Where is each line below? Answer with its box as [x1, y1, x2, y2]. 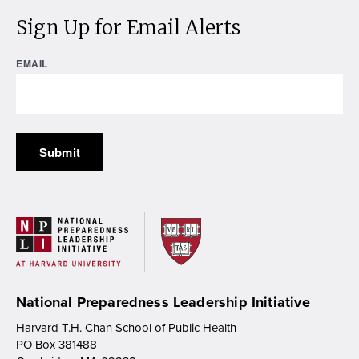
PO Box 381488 [16, 337, 97, 352]
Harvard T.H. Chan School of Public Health [16, 320, 236, 335]
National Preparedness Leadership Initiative [16, 292, 310, 311]
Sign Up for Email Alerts [16, 14, 241, 40]
